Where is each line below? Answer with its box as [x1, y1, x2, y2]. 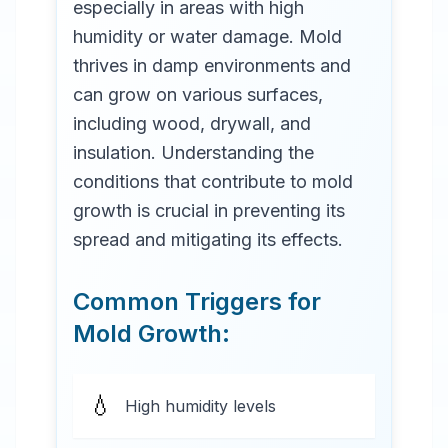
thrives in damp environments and [73, 55, 351, 76]
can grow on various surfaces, [73, 84, 323, 105]
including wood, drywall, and [73, 113, 311, 134]
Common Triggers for [73, 287, 321, 316]
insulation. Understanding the [73, 142, 314, 163]
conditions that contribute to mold [73, 171, 353, 192]
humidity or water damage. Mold [73, 26, 342, 47]
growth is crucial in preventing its [73, 200, 345, 221]
